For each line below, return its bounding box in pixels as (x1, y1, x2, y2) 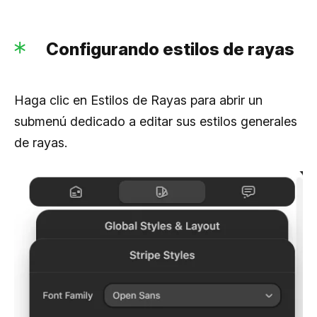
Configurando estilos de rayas (46, 38, 294, 59)
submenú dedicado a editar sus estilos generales (14, 113, 297, 129)
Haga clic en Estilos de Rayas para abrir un (14, 92, 263, 108)
